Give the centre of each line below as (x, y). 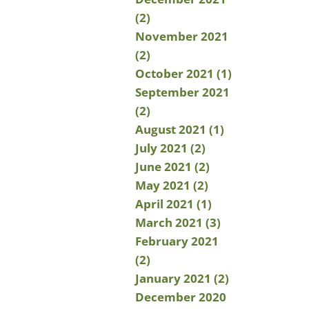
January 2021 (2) (182, 278)
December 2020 (181, 297)
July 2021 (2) (170, 148)
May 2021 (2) (172, 185)
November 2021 (182, 36)
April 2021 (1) (173, 204)
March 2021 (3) (178, 222)
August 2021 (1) (180, 129)
